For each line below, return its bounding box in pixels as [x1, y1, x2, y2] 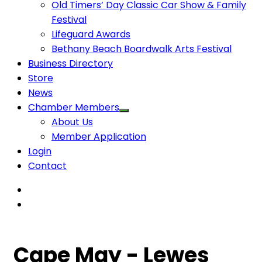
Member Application [51, 129, 146, 143]
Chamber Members [28, 100, 119, 114]
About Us [51, 115, 93, 129]
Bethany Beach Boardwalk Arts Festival [51, 42, 232, 56]
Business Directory [28, 56, 113, 70]
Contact [28, 158, 67, 173]
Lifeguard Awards [51, 27, 130, 41]
